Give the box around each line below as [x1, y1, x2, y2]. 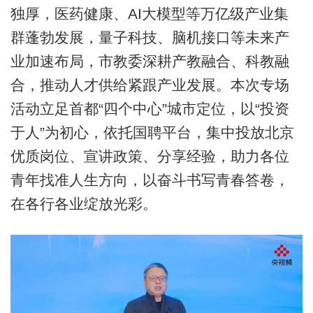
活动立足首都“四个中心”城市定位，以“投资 [10, 100, 289, 117]
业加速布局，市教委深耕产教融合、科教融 [10, 52, 289, 69]
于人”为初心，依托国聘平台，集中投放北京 [10, 124, 294, 140]
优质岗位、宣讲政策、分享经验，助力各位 [10, 147, 289, 164]
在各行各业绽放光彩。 [10, 195, 157, 212]
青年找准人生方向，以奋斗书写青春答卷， [10, 171, 289, 188]
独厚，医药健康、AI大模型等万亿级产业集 [10, 5, 289, 22]
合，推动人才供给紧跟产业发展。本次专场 [10, 76, 289, 93]
